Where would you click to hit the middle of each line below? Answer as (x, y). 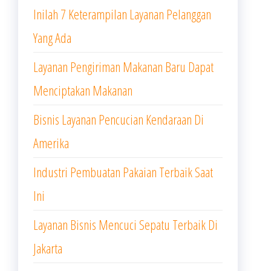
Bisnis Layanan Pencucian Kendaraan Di (119, 119)
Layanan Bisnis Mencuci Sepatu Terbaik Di (126, 224)
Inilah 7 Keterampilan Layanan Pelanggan (122, 14)
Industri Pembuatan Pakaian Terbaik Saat (123, 172)
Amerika (51, 143)
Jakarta (48, 248)
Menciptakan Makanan (83, 90)
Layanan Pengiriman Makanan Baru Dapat (123, 67)
